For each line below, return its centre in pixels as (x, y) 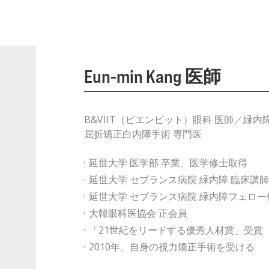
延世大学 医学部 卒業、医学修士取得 (168, 163)
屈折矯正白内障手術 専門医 (143, 134)
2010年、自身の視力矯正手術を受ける (171, 247)
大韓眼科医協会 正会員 (138, 213)
